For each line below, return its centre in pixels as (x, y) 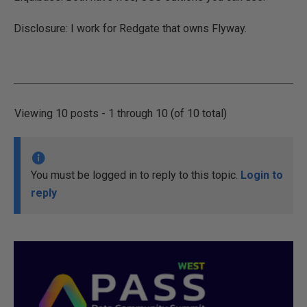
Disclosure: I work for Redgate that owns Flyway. (130, 28)
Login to (262, 175)
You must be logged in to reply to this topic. (136, 175)
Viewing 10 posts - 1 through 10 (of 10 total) (121, 113)
